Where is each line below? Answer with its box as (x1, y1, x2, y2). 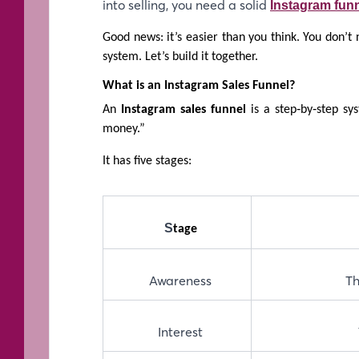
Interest (151, 323, 203, 340)
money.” (103, 122, 145, 135)
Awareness (143, 272, 212, 288)
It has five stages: (103, 154, 192, 167)
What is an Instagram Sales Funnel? (103, 79, 295, 93)
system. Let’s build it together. (103, 50, 258, 64)
